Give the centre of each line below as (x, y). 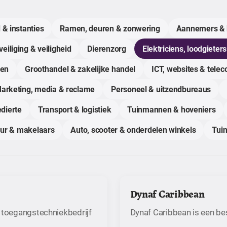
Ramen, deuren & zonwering (110, 28)
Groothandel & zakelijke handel (80, 69)
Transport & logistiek (74, 109)
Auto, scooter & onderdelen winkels (133, 129)
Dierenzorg (107, 48)
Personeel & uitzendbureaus (161, 89)
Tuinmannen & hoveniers (172, 109)
